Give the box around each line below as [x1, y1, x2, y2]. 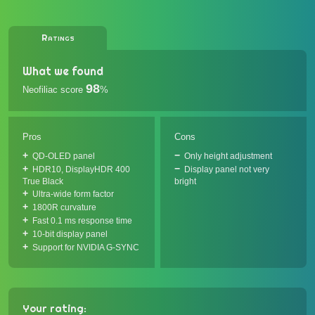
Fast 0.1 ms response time [32, 216, 132, 226]
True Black [22, 176, 63, 186]
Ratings [41, 32, 75, 44]
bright [174, 176, 196, 186]
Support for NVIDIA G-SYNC [32, 243, 139, 252]
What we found [22, 64, 103, 79]
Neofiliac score [22, 84, 83, 95]
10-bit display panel [32, 229, 108, 239]
